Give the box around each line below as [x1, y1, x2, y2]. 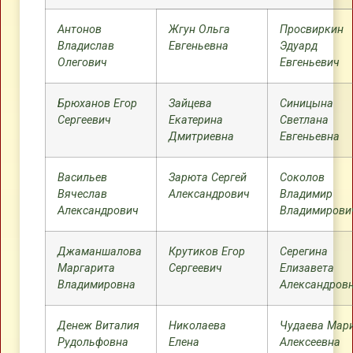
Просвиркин [280, 23, 344, 36]
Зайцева [169, 97, 212, 110]
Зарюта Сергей [169, 171, 247, 184]
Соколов [280, 171, 325, 184]
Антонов [58, 23, 102, 36]
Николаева [169, 319, 226, 333]
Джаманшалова [58, 245, 142, 258]
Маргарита [58, 262, 115, 275]
